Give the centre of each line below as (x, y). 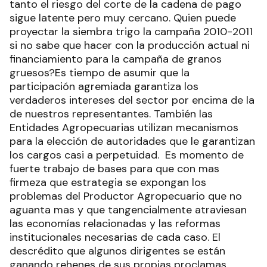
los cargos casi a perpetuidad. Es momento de (127, 155)
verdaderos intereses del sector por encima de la (132, 100)
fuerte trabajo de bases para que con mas (114, 169)
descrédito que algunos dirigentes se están (117, 251)
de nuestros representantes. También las (111, 114)
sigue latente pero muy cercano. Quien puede (123, 18)
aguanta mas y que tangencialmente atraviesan (128, 210)
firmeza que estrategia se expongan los (108, 182)
